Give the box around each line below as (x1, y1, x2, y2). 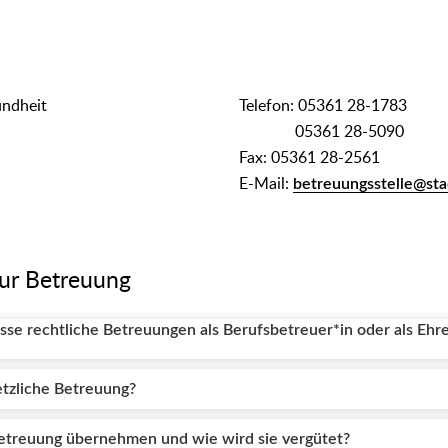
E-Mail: (239, 176, 293, 192)
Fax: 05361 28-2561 (239, 150, 380, 166)
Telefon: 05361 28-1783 (239, 98, 407, 114)
